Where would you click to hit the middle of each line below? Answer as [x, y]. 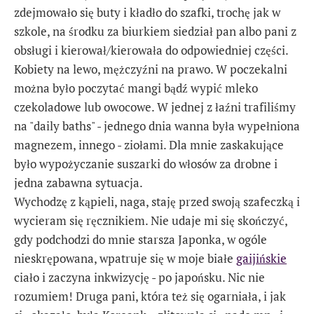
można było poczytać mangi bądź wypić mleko [136, 88]
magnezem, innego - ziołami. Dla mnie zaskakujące [149, 144]
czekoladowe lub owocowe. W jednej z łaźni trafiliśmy [155, 107]
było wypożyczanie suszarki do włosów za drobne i [146, 163]
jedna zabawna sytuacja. [78, 182]
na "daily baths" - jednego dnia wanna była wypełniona [157, 125]
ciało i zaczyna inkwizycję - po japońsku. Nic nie [139, 277]
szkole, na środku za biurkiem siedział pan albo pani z [155, 31]
